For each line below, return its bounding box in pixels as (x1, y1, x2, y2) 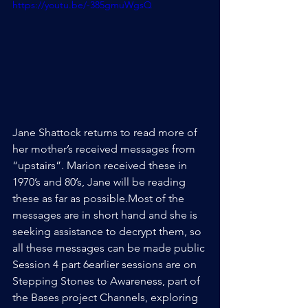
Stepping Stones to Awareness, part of (12, 274, 203, 287)
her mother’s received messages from (12, 142, 198, 155)
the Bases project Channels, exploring (12, 291, 201, 304)
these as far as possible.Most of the (12, 192, 187, 205)
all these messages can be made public (12, 241, 205, 254)
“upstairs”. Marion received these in (12, 159, 190, 172)
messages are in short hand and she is (12, 208, 200, 221)
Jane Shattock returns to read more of (12, 126, 200, 139)
